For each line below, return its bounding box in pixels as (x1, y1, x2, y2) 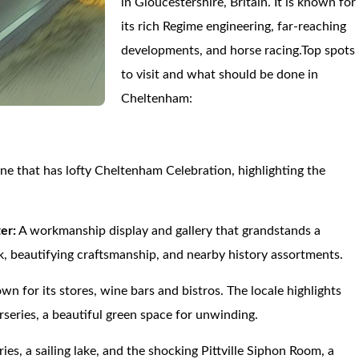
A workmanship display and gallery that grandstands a (16, 224, 321, 237)
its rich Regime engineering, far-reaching (121, 20, 347, 33)
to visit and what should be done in (121, 68, 319, 81)
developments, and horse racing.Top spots (121, 44, 356, 57)
